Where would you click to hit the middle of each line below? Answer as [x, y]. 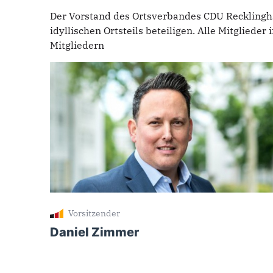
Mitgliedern [78, 45]
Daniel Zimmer [94, 232]
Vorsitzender [94, 213]
